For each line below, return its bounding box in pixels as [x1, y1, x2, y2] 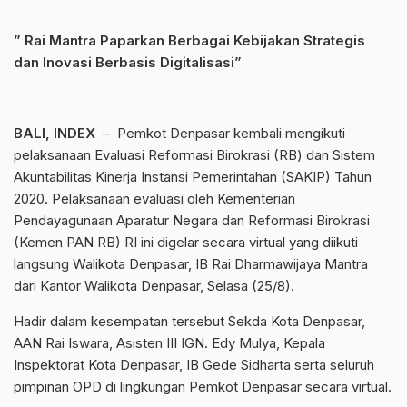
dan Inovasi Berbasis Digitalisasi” [14, 54, 242, 71]
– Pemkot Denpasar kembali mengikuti [95, 124, 345, 142]
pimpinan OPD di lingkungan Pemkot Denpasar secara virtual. [14, 378, 392, 395]
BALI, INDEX [14, 124, 95, 142]
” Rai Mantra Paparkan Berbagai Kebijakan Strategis [14, 32, 365, 49]
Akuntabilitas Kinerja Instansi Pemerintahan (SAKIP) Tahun [14, 168, 372, 185]
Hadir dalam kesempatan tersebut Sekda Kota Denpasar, [14, 313, 365, 330]
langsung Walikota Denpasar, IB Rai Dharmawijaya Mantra [14, 255, 368, 273]
